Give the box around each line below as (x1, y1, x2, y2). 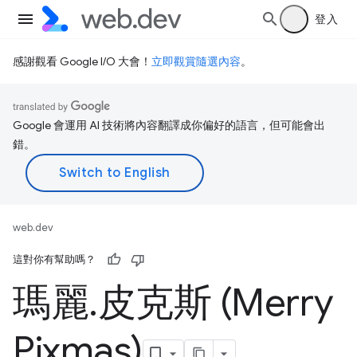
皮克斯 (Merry (97, 279, 333, 327)
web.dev (13, 221, 53, 234)
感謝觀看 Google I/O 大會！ (13, 54, 151, 69)
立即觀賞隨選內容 (151, 54, 241, 69)
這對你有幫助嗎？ (13, 253, 96, 266)
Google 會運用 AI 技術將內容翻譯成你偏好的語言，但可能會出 (13, 118, 325, 132)
